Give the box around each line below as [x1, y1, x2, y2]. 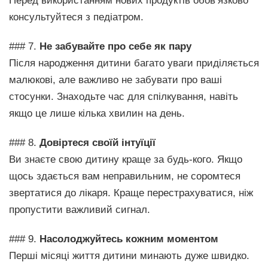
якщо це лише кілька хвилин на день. [9, 107, 185, 119]
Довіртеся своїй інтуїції [39, 136, 156, 148]
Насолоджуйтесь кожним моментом [39, 233, 218, 245]
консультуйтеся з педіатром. [9, 11, 144, 23]
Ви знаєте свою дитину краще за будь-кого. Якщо [9, 153, 242, 165]
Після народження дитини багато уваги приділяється [9, 57, 259, 69]
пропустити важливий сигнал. [9, 203, 150, 215]
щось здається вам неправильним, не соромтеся [9, 170, 240, 182]
